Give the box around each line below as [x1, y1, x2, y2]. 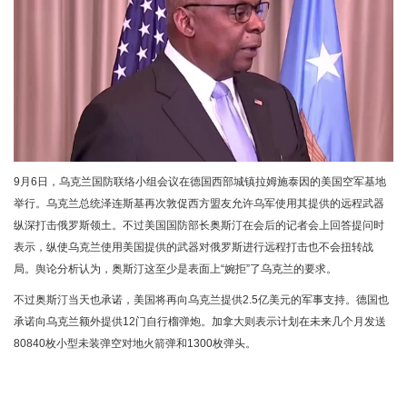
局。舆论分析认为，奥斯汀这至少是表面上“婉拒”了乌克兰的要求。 [14, 262, 337, 275]
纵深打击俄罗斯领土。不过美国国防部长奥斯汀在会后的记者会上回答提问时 [14, 218, 384, 232]
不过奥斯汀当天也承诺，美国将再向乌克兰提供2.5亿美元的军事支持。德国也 [14, 293, 389, 306]
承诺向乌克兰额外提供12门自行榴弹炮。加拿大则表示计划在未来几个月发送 [14, 314, 386, 328]
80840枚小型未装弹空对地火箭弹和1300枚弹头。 [14, 336, 256, 350]
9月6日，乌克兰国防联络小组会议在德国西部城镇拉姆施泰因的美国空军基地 [14, 174, 386, 188]
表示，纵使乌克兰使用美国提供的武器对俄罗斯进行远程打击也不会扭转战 [14, 240, 373, 253]
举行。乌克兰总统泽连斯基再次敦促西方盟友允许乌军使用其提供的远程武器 [14, 196, 384, 210]
